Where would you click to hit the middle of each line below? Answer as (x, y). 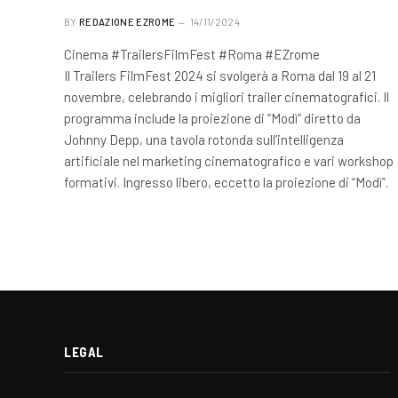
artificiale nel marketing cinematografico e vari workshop (229, 161)
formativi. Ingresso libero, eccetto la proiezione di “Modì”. (226, 182)
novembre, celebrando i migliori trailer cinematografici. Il (227, 97)
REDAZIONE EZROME (127, 22)
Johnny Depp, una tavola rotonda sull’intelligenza (204, 139)
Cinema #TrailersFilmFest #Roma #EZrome (192, 54)
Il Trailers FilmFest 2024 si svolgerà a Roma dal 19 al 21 (220, 76)
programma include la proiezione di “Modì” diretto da (212, 118)
